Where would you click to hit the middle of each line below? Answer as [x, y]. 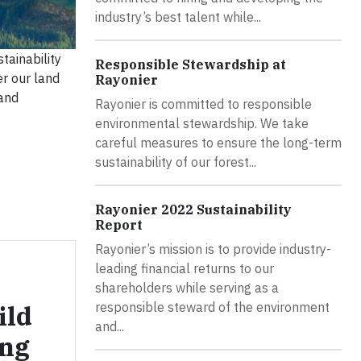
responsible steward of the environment [212, 307]
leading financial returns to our [185, 269]
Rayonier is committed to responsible [203, 104]
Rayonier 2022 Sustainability [193, 210]
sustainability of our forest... [176, 162]
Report [119, 225]
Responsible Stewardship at [191, 65]
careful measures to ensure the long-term [218, 143]
